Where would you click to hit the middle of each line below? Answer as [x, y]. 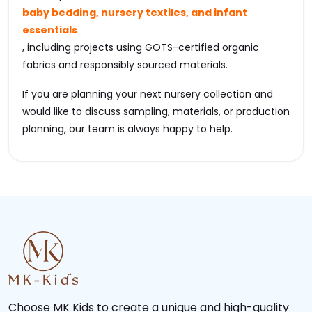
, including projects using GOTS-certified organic [141, 48]
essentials [50, 30]
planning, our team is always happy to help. [127, 128]
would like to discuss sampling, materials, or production [156, 111]
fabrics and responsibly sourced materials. [125, 65]
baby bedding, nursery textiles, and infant [135, 13]
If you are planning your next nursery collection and [148, 94]
